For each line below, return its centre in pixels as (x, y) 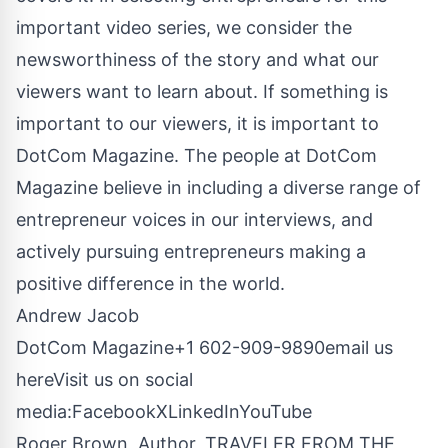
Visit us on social (123, 379)
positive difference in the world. (150, 283)
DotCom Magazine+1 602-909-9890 (170, 347)
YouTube (275, 411)
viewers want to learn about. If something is (202, 91)
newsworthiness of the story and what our (197, 59)
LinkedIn (203, 411)
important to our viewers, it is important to (197, 123)
